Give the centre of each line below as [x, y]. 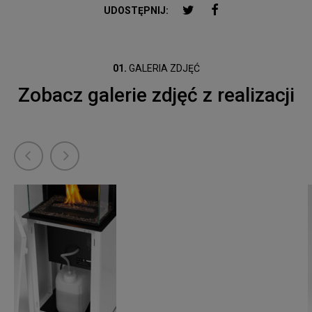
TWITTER [216, 9]
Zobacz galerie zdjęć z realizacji [156, 95]
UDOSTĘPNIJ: [136, 11]
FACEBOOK [243, 9]
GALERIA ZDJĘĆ [163, 68]
